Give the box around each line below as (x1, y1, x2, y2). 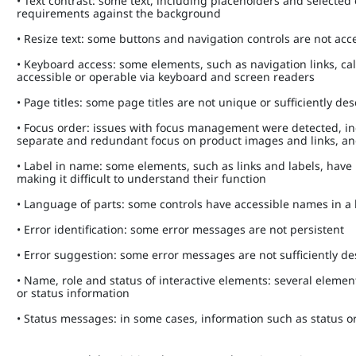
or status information (17, 285, 137, 300)
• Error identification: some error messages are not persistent (17, 222, 351, 237)
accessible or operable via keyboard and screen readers (17, 69, 322, 84)
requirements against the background (17, 6, 228, 21)
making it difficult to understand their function (17, 171, 273, 186)
